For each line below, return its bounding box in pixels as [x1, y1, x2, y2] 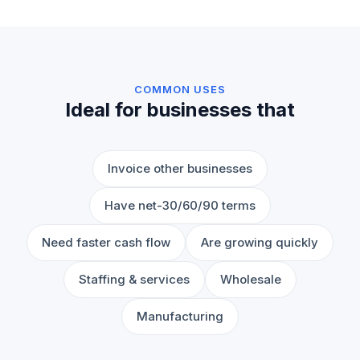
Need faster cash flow [42, 235, 170, 250]
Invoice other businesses [108, 161, 252, 176]
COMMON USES [133, 83, 227, 96]
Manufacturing [137, 309, 223, 324]
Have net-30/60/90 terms [104, 198, 256, 213]
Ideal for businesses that [65, 98, 295, 121]
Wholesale [220, 272, 281, 287]
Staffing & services [79, 272, 190, 287]
